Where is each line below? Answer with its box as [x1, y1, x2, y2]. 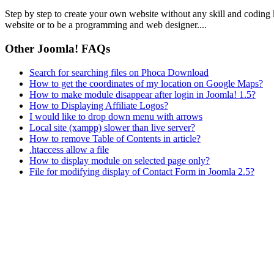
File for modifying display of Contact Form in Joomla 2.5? [29, 166, 254, 177]
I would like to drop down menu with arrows [29, 111, 202, 122]
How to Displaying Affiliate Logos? [29, 100, 168, 111]
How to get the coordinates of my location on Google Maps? [29, 78, 263, 89]
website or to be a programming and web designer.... [5, 20, 207, 31]
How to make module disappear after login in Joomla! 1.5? [29, 89, 256, 100]
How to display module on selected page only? [29, 155, 210, 166]
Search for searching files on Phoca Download [29, 67, 209, 78]
